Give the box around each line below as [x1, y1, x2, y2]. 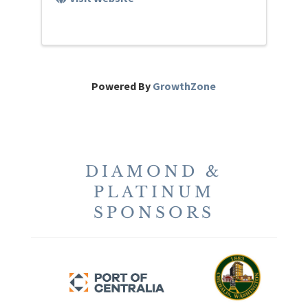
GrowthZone [153, 79, 217, 93]
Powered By [91, 79, 153, 93]
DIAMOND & [85, 162, 223, 181]
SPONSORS [93, 203, 214, 223]
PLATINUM [93, 183, 214, 202]
